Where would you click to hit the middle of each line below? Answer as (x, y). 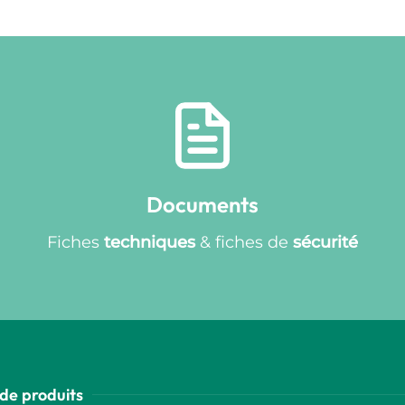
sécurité (325, 243)
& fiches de (244, 243)
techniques (150, 243)
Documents (202, 205)
